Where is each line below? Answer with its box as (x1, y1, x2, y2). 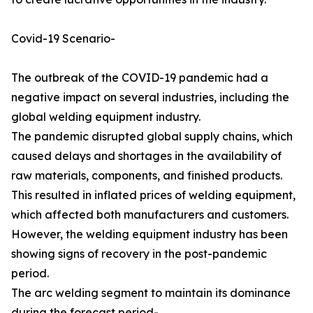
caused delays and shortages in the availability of (11, 149, 282, 163)
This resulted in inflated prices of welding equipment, (11, 188, 296, 203)
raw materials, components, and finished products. (11, 168, 282, 183)
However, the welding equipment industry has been (11, 227, 288, 242)
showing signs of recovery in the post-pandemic (11, 247, 267, 261)
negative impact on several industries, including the (11, 90, 289, 105)
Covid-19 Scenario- (11, 31, 115, 46)
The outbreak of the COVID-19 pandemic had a (11, 71, 268, 85)
